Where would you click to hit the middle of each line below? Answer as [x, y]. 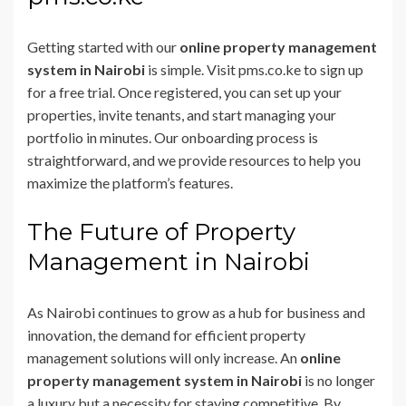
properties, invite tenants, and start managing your [182, 114]
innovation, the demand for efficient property [166, 334]
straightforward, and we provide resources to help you [194, 159]
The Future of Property [161, 232]
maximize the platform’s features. [130, 182]
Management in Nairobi [169, 261]
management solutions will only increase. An [164, 357]
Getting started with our [103, 46]
